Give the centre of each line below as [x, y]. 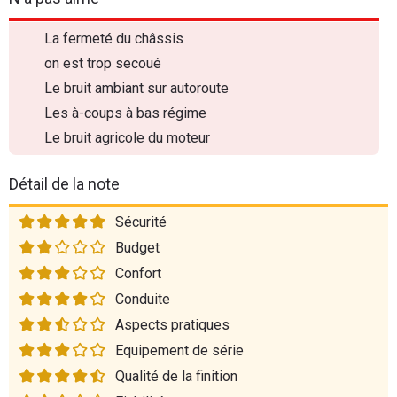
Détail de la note [64, 184]
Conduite [143, 299]
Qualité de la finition [176, 376]
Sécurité [141, 222]
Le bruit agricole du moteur [127, 138]
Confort [138, 273]
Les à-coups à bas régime [125, 113]
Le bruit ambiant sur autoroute [136, 88]
